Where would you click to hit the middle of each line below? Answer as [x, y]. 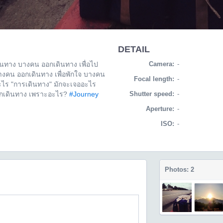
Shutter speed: [152, 94]
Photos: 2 [180, 169]
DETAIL [134, 49]
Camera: [161, 64]
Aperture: [160, 109]
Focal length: [154, 79]
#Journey [84, 94]
